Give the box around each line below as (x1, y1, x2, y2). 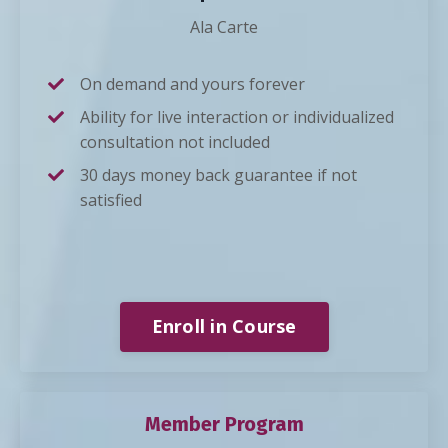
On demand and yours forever (80, 72, 305, 95)
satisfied (80, 188, 142, 211)
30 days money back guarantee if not (80, 163, 357, 186)
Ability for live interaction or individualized (80, 105, 394, 128)
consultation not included (80, 130, 270, 153)
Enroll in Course (151, 314, 297, 339)
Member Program (144, 411, 304, 436)
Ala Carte (190, 15, 258, 38)
